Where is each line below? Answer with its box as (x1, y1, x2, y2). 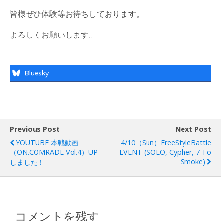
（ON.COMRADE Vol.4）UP (10, 147, 98, 157)
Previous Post (10, 124, 60, 134)
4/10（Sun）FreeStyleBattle (121, 138, 211, 147)
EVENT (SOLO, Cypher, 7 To (119, 147, 211, 157)
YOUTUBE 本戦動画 (16, 138, 78, 147)
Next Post (175, 124, 211, 134)
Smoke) (181, 157, 205, 166)
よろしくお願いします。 (10, 29, 97, 40)
